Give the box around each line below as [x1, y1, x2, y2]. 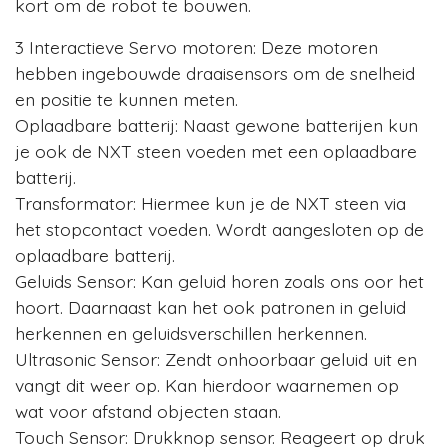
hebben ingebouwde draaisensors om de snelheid [15, 61, 415, 84]
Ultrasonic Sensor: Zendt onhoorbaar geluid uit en [15, 347, 417, 370]
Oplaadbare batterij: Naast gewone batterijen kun [15, 113, 418, 136]
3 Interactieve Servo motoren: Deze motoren [15, 35, 378, 58]
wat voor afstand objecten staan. [15, 399, 281, 422]
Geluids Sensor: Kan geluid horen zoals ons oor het [15, 269, 424, 292]
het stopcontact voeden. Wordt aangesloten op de [15, 217, 424, 240]
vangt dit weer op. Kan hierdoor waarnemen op [15, 373, 399, 396]
